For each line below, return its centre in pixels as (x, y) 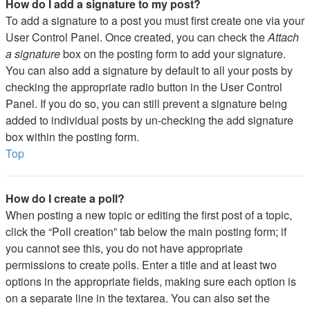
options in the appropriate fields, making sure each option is (151, 281)
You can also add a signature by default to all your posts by (149, 70)
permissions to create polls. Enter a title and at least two (141, 265)
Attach (283, 37)
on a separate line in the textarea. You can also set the (138, 298)
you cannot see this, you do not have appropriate (124, 248)
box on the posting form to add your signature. (173, 54)
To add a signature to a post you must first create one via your (155, 20)
